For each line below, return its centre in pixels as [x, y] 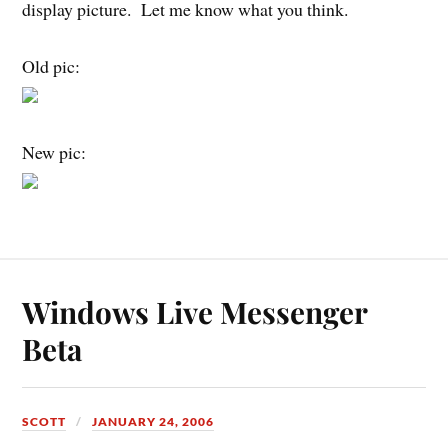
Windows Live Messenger [195, 312]
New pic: [54, 152]
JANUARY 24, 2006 [153, 422]
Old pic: [51, 65]
